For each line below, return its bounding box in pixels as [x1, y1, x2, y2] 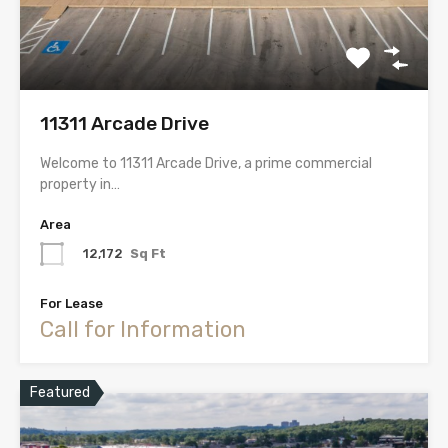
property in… [40, 175, 120, 193]
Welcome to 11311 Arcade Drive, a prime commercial [40, 154, 372, 172]
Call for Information [40, 315, 246, 343]
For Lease [40, 295, 103, 311]
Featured [30, 383, 90, 401]
